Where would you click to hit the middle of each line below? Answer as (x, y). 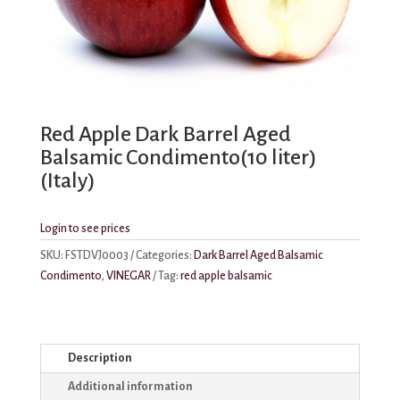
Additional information (130, 387)
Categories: (164, 256)
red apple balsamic (226, 276)
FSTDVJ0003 (96, 256)
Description (100, 358)
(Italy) (67, 181)
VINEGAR (128, 276)
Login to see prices (85, 229)
